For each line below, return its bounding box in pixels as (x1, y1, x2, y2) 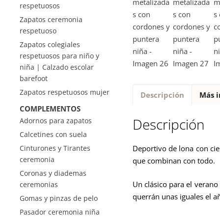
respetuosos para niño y (20, 51, 99, 60)
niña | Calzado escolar (20, 62, 94, 72)
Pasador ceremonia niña (20, 207, 100, 217)
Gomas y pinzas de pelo (20, 193, 98, 203)
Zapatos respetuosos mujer (20, 87, 110, 97)
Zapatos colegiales (20, 40, 80, 49)
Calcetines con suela (20, 130, 87, 139)
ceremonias (20, 180, 58, 189)
